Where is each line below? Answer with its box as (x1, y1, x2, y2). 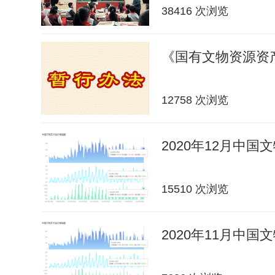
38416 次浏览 (161, 5, 228, 17)
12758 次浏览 (161, 94, 228, 106)
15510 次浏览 (161, 183, 228, 195)
